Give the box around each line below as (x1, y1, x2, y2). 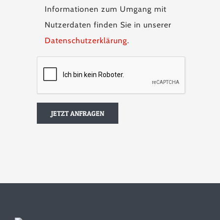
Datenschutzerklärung (45, 36, 127, 45)
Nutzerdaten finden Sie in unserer (45, 20, 171, 29)
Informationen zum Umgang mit (45, 4, 166, 14)
